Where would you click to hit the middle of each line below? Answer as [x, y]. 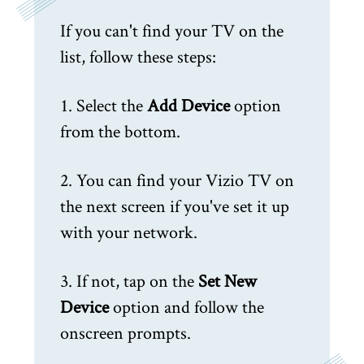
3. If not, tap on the [129, 280]
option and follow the [186, 306]
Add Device [186, 104]
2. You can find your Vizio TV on [177, 179]
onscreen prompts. [126, 332]
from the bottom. [120, 130]
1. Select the [102, 104]
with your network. [129, 231]
